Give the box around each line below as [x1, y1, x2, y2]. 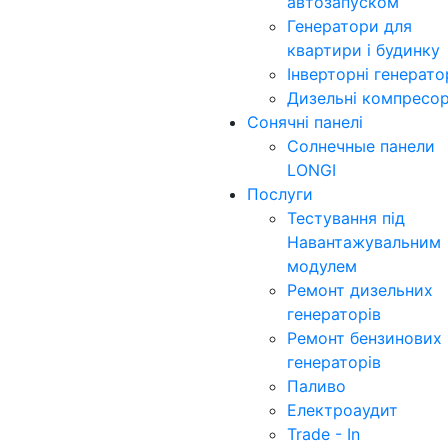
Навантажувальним [287, 231, 441, 252]
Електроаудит [287, 399, 398, 420]
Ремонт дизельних [287, 279, 433, 300]
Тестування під [287, 207, 405, 228]
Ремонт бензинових [287, 327, 442, 348]
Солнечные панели [287, 135, 435, 156]
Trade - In [287, 423, 360, 444]
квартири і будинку [287, 39, 440, 60]
